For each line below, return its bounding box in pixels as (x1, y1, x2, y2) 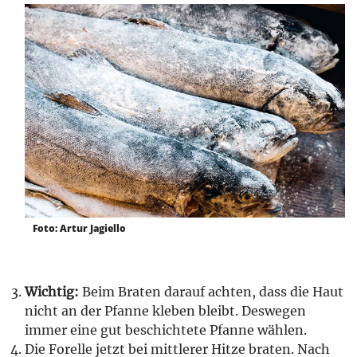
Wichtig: (25, 284, 82, 300)
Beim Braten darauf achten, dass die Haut (82, 284, 343, 300)
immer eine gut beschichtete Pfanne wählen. (25, 322, 307, 339)
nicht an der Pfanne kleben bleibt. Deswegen (25, 303, 306, 320)
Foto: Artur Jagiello (33, 222, 126, 236)
